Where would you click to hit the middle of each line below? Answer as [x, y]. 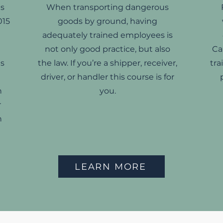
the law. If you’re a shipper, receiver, [108, 63]
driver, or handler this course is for [108, 77]
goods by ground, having [108, 21]
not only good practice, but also [108, 49]
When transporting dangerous [108, 7]
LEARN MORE [111, 167]
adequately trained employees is [108, 35]
